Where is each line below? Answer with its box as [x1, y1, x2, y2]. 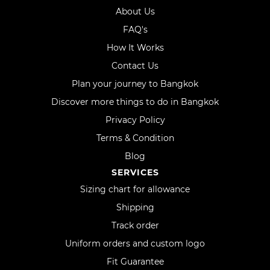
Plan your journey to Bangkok [72, 78, 198, 89]
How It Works [106, 42, 164, 53]
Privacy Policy [105, 115, 165, 125]
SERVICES [111, 167, 159, 178]
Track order [111, 220, 159, 231]
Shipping [116, 202, 154, 213]
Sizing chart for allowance [80, 184, 190, 195]
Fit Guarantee [106, 256, 164, 267]
